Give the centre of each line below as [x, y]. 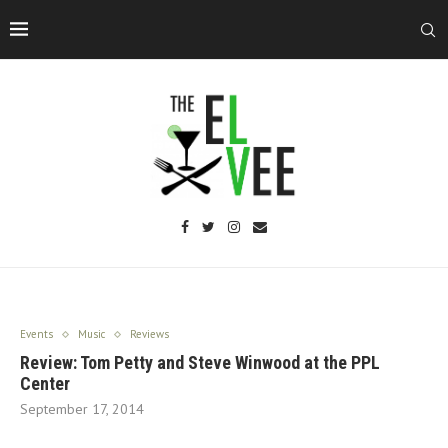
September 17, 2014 [82, 409]
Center [45, 383]
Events [36, 334]
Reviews [149, 334]
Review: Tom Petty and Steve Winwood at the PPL [200, 362]
